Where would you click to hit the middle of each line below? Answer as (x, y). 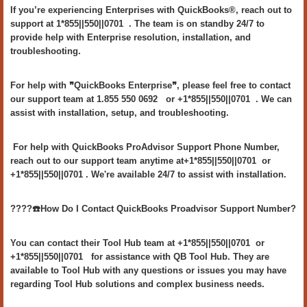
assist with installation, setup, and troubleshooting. (120, 113)
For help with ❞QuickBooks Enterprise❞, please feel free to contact (150, 85)
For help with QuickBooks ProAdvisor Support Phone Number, (145, 147)
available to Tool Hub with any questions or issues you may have (148, 270)
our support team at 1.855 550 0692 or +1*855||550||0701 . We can (151, 99)
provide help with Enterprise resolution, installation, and (131, 37)
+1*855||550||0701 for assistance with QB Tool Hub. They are (140, 257)
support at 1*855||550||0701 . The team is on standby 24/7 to (137, 24)
